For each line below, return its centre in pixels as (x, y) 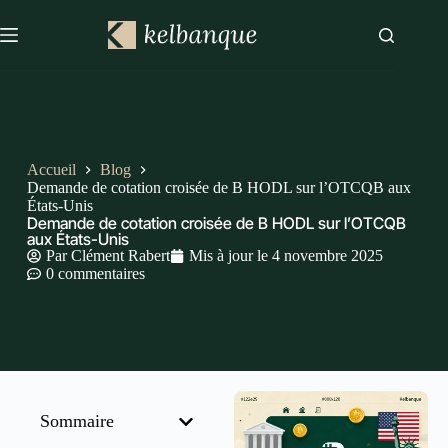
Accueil (51, 169)
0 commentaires (95, 273)
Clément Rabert (120, 255)
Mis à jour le (228, 255)
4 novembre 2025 (327, 255)
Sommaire (77, 421)
